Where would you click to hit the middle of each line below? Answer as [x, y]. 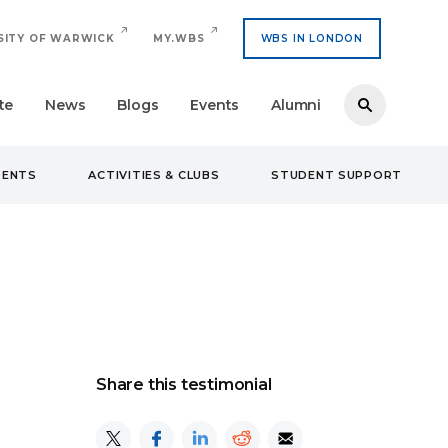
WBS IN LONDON [311, 38]
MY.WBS [178, 38]
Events [215, 105]
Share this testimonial [184, 384]
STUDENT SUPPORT [337, 175]
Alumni [296, 105]
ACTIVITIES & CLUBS [154, 175]
